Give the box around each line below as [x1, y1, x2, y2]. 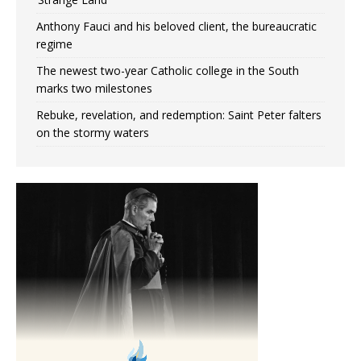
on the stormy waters [36, 125, 149, 141]
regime [36, 36, 73, 52]
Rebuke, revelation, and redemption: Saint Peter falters [36, 107, 322, 123]
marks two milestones [36, 81, 152, 97]
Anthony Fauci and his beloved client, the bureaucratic [36, 19, 317, 35]
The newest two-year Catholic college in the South [36, 63, 299, 79]
